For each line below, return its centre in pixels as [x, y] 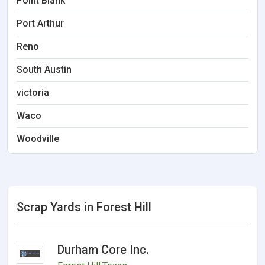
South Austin [44, 70]
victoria [33, 93]
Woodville [38, 139]
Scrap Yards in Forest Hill [84, 207]
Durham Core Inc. [104, 250]
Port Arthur [40, 23]
